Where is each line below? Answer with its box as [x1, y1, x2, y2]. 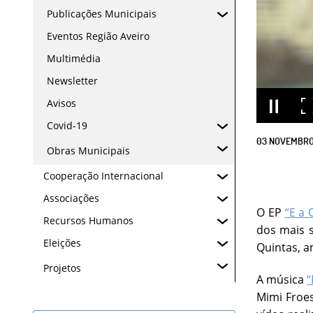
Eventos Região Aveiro [47, 29, 150, 43]
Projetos [43, 261, 81, 275]
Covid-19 [47, 119, 87, 132]
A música [256, 271, 307, 287]
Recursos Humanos [43, 214, 133, 227]
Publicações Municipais [47, 7, 156, 20]
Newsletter [47, 74, 98, 87]
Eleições [43, 236, 81, 249]
